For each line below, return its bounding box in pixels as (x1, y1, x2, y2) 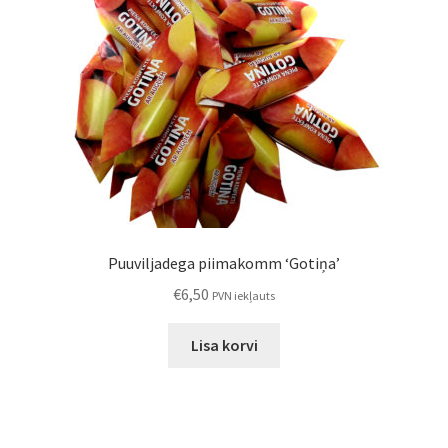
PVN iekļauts (212, 287, 275, 303)
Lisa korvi (190, 334, 258, 355)
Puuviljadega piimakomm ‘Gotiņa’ (108, 253, 340, 274)
